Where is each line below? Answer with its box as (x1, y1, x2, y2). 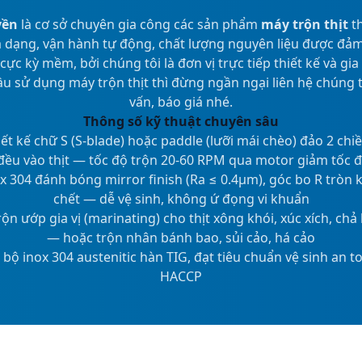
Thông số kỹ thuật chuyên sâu (83, 112, 279, 130)
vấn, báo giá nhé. (129, 93, 233, 111)
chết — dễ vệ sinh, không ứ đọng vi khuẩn (53, 190, 309, 208)
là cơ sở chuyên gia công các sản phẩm (18, 15, 261, 33)
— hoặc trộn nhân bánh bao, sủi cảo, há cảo (47, 229, 315, 246)
